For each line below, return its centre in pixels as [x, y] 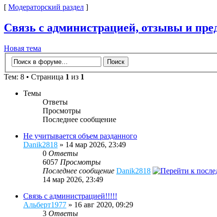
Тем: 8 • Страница [35, 77]
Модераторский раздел [46, 7]
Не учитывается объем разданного [80, 136]
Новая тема [23, 48]
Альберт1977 [45, 204]
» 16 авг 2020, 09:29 [100, 204]
